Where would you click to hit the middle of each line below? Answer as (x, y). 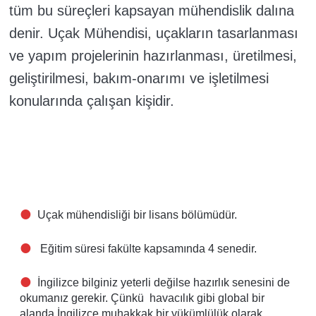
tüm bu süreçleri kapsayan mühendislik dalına (152, 11)
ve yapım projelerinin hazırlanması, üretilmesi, (153, 56)
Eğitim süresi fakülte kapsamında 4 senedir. (148, 249)
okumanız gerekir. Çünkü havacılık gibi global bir (142, 298)
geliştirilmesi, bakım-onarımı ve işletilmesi (139, 79)
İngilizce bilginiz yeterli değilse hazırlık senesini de (164, 283)
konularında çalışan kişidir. (92, 101)
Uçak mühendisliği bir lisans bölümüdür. (137, 215)
